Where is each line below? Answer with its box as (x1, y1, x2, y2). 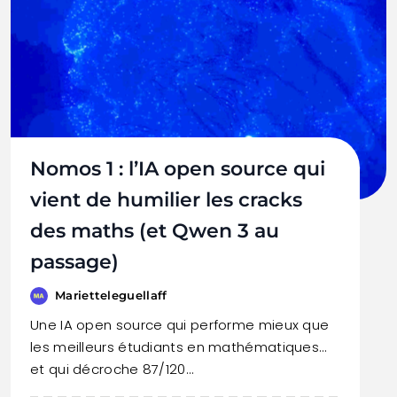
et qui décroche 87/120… (30, 360, 193, 378)
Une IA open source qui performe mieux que (30, 315, 330, 334)
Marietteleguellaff (55, 288, 167, 302)
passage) (30, 250, 119, 274)
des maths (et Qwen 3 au (30, 219, 279, 243)
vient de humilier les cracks (30, 188, 302, 212)
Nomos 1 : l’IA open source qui (30, 157, 325, 181)
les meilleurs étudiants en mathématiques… (30, 338, 327, 356)
